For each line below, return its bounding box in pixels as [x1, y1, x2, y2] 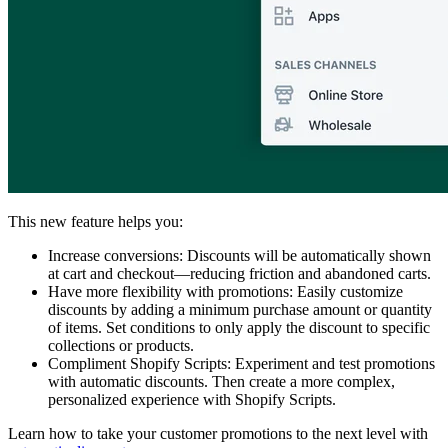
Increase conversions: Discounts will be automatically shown [48, 246, 431, 264]
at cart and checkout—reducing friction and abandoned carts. [48, 264, 431, 282]
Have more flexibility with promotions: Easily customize [48, 282, 403, 300]
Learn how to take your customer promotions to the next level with [8, 424, 428, 442]
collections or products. [48, 336, 194, 354]
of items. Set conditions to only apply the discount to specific [48, 318, 430, 336]
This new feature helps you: [8, 212, 183, 230]
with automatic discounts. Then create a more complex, [48, 372, 395, 390]
